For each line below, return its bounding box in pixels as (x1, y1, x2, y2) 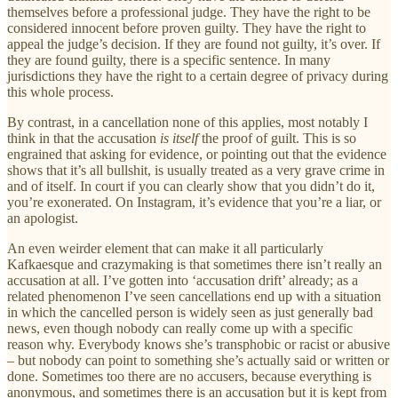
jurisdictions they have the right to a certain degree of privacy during (7, 68, 388, 84)
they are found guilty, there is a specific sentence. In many (7, 52, 330, 68)
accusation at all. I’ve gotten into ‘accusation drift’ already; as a (7, 272, 358, 288)
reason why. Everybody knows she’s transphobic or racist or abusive (7, 336, 390, 352)
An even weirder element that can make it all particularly (7, 240, 323, 256)
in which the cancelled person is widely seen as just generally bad (7, 304, 373, 320)
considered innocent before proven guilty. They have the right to (7, 20, 366, 36)
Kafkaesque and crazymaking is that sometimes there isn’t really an (7, 256, 382, 272)
